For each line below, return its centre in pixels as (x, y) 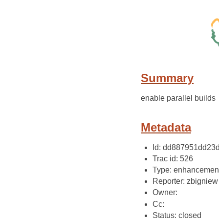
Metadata (166, 127)
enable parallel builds (178, 98)
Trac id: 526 (173, 158)
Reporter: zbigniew (185, 181)
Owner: (165, 193)
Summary (167, 78)
